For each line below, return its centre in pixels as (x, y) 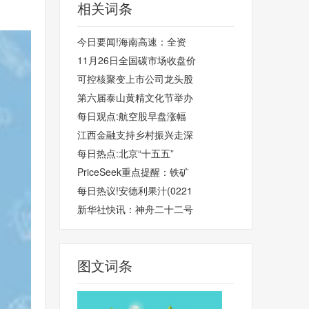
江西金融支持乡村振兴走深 (135, 134)
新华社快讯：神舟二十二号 (135, 209)
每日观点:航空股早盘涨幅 (132, 116)
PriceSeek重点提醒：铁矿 (133, 172)
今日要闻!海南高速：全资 (132, 41)
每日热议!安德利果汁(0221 (135, 190)
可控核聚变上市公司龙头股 (135, 79)
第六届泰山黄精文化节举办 (135, 97)
